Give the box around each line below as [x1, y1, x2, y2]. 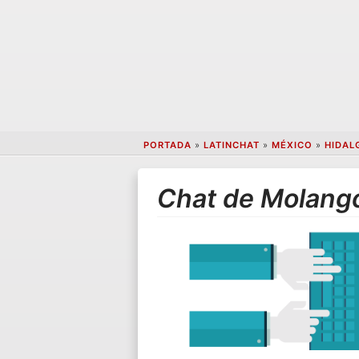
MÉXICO [271, 139, 313, 151]
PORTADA [143, 139, 192, 151]
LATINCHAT [203, 139, 260, 151]
